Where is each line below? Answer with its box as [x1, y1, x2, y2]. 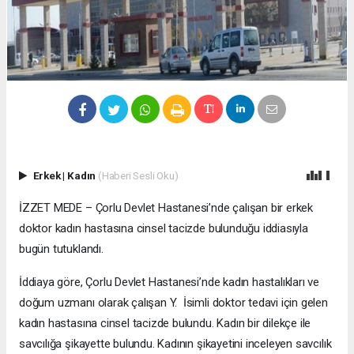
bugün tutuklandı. [19, 242, 104, 257]
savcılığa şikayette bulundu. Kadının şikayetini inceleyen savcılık [19, 337, 332, 352]
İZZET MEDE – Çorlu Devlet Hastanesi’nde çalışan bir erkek [19, 201, 314, 216]
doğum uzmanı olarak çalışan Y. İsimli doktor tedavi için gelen [19, 296, 328, 311]
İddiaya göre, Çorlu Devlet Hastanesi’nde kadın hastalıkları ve [19, 275, 320, 290]
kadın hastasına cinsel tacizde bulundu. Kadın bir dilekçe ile [19, 316, 311, 331]
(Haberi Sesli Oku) [97, 169, 179, 183]
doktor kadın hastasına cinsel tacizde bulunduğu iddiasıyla [19, 221, 308, 236]
